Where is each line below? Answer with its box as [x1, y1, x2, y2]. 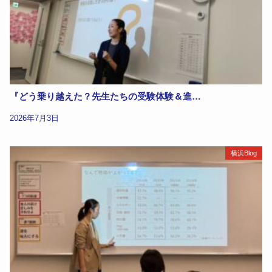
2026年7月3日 [10, 114, 59, 123]
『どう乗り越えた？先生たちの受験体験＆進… [10, 92, 202, 102]
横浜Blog [230, 149, 257, 157]
